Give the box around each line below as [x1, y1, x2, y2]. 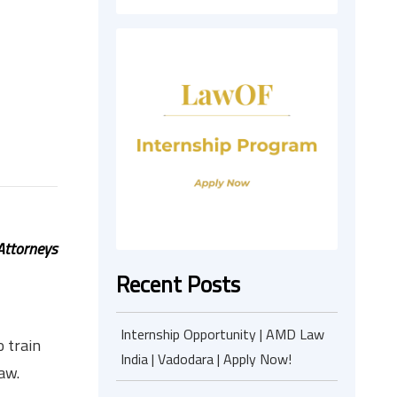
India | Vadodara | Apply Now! [121, 348, 292, 370]
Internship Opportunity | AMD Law [121, 323, 324, 345]
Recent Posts [116, 267, 240, 301]
